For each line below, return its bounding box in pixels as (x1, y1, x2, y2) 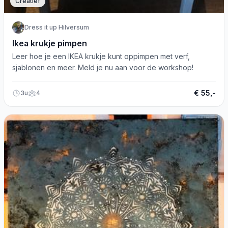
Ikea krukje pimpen (12, 38, 87, 48)
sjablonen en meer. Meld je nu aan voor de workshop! (12, 63, 193, 72)
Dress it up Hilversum (24, 23, 89, 31)
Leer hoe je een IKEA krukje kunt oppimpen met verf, (12, 52, 190, 61)
